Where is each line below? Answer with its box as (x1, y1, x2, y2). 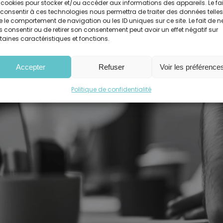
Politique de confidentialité (71, 85, 152, 94)
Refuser (98, 62, 124, 71)
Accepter (16, 62, 46, 71)
